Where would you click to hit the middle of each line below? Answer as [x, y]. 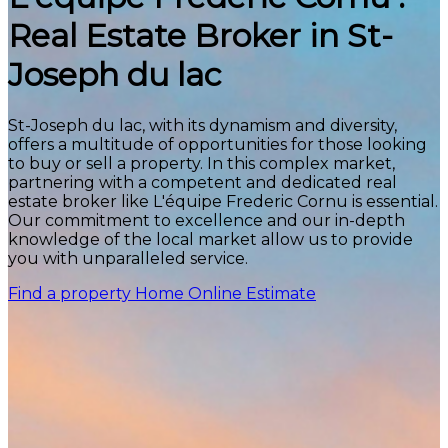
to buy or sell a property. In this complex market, [201, 163]
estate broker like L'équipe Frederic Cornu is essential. [223, 201]
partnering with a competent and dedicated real [202, 182]
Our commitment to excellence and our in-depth [206, 220]
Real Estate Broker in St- [200, 36]
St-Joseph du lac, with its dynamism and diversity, [202, 125]
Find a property [71, 293]
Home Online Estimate [225, 293]
